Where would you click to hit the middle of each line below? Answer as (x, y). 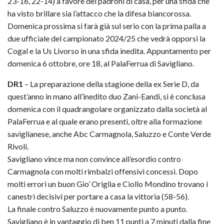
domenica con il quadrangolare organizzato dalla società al (107, 109)
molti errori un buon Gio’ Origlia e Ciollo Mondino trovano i (108, 184)
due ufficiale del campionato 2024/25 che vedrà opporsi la (106, 38)
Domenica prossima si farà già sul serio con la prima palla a (107, 26)
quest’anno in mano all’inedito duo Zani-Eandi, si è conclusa (106, 96)
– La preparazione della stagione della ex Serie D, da (111, 84)
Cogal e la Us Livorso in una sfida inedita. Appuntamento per (109, 51)
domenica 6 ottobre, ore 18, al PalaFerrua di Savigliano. (101, 63)
